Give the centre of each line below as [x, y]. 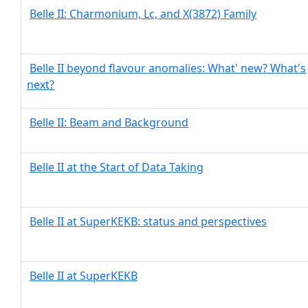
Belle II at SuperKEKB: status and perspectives [148, 221]
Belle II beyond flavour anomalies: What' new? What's [168, 68]
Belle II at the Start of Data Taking [117, 167]
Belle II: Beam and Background [109, 122]
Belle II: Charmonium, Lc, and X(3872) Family [143, 14]
